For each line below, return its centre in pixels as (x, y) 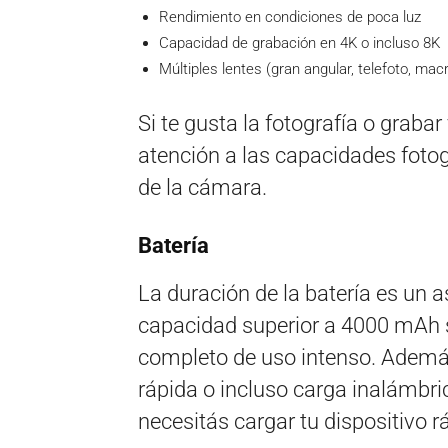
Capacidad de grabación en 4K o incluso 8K (299, 43)
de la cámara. (202, 187)
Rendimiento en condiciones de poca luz (290, 17)
